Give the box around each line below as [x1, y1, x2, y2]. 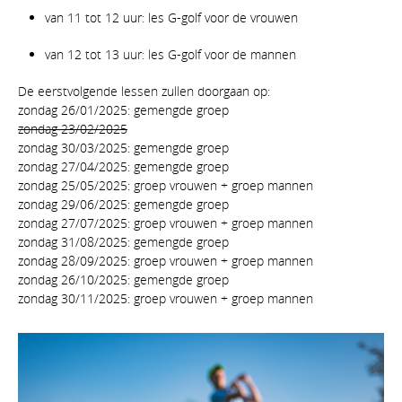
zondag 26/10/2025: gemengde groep [18, 270, 229, 288]
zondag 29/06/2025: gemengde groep [18, 195, 229, 213]
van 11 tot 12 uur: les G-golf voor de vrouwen [45, 8, 298, 26]
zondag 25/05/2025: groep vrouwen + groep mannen [18, 176, 313, 194]
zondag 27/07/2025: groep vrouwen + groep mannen [18, 214, 313, 232]
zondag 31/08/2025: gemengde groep [18, 232, 229, 250]
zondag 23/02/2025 [18, 119, 127, 137]
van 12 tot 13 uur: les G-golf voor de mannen [45, 45, 296, 63]
